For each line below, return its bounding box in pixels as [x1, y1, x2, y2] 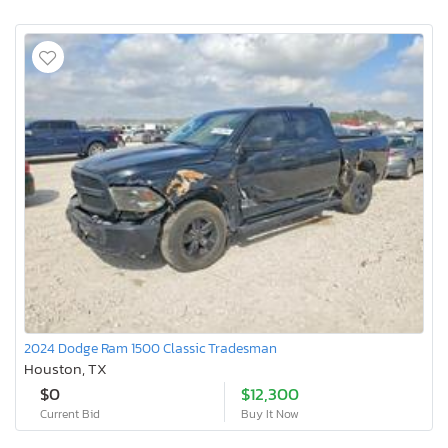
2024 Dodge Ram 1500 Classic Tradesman [24, 337, 277, 360]
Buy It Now [241, 405, 299, 424]
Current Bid [40, 405, 100, 424]
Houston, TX [24, 357, 107, 381]
